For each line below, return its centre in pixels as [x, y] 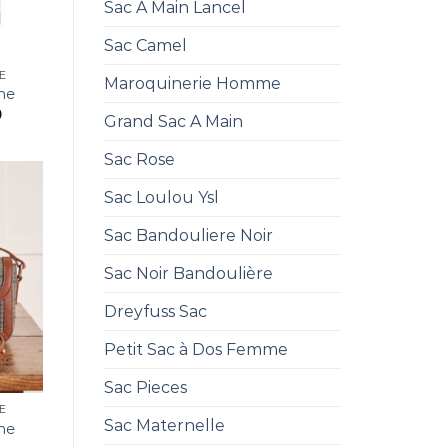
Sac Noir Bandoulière [188, 273]
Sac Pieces [145, 387]
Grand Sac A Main [173, 121]
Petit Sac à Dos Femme [195, 349]
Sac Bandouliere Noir [188, 235]
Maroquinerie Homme [192, 83]
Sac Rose [139, 159]
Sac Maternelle [164, 425]
